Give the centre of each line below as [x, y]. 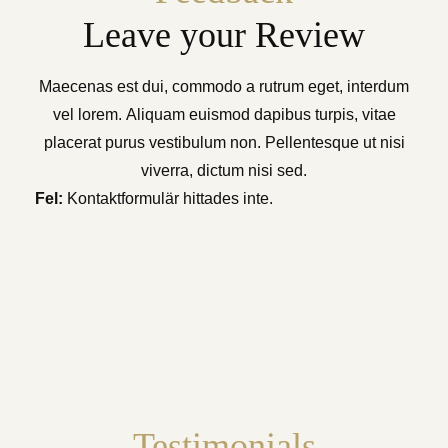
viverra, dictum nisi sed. [224, 170]
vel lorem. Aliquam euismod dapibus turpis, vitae [224, 114]
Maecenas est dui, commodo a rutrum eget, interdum [224, 86]
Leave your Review [224, 35]
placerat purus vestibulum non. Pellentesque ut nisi [224, 142]
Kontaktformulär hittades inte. [168, 198]
